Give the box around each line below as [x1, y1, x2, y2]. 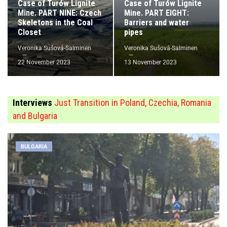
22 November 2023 [18, 59, 70, 66]
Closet [18, 27, 41, 37]
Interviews [13, 97, 52, 108]
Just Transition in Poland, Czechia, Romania [52, 97, 211, 108]
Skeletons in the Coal [18, 18, 93, 27]
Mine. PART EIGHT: [124, 8, 189, 18]
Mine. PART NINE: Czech [18, 8, 101, 18]
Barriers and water [124, 18, 189, 27]
